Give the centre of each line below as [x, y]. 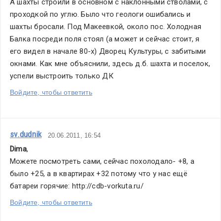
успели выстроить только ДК [62, 76]
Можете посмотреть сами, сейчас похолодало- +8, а [102, 162]
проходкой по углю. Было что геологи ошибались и [100, 15]
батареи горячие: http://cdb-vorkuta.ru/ [77, 186]
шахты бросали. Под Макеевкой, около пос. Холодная [106, 27]
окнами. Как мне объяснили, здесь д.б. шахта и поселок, [110, 64]
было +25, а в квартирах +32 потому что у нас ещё [99, 174]
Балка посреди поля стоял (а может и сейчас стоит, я [105, 39]
